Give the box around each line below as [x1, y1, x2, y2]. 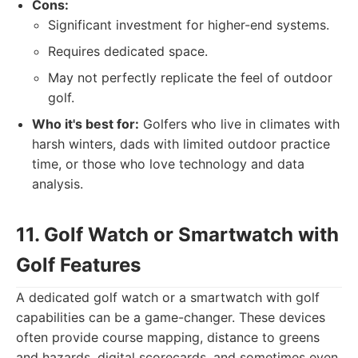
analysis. [32, 176, 83, 192]
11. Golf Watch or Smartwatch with [16, 223, 339, 246]
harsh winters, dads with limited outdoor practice [32, 136, 330, 152]
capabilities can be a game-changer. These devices [16, 309, 325, 325]
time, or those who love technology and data [32, 156, 304, 172]
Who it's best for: [32, 116, 139, 132]
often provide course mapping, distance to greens [16, 329, 320, 345]
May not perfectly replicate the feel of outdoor [48, 70, 332, 86]
